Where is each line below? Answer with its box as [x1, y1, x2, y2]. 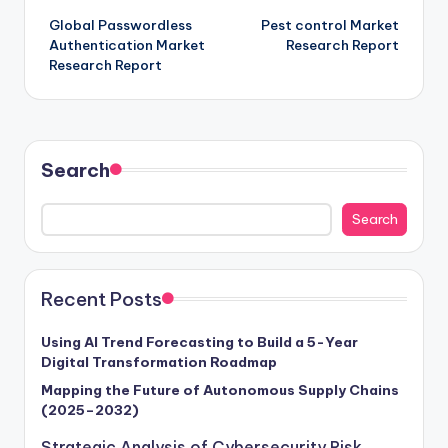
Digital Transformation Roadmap [41, 353, 277, 372]
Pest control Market [261, 15, 399, 34]
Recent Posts [41, 287, 162, 312]
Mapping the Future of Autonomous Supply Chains [41, 381, 399, 400]
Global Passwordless [49, 15, 192, 34]
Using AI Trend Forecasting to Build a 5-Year [41, 333, 358, 352]
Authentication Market [49, 35, 205, 54]
